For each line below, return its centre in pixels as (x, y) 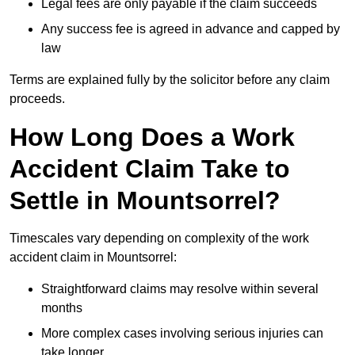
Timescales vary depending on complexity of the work (159, 239)
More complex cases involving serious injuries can (182, 334)
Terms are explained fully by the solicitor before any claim (170, 80)
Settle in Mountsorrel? (145, 201)
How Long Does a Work (152, 137)
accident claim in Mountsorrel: (93, 258)
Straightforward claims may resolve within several (180, 289)
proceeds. (37, 99)
